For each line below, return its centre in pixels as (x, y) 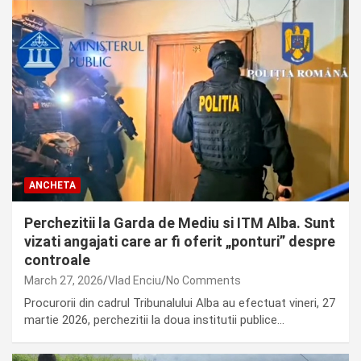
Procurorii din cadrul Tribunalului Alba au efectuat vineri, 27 (180, 303)
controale (57, 259)
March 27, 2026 (64, 280)
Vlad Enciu (135, 280)
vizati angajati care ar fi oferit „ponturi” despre (180, 241)
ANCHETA (52, 185)
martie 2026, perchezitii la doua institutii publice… (154, 320)
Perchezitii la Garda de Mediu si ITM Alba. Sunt (180, 222)
